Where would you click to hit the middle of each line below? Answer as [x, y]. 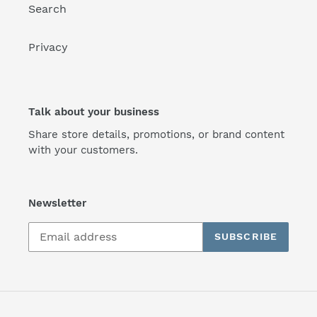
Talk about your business [94, 111]
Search [47, 8]
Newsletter [57, 203]
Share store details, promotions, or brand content [156, 135]
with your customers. [83, 150]
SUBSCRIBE [246, 237]
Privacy [48, 47]
